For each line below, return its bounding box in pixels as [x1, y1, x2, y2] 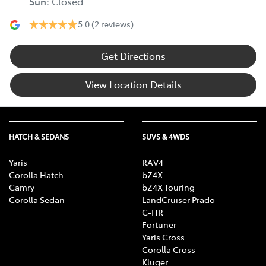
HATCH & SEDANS [9, 132, 69, 142]
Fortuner [142, 218, 176, 231]
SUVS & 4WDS [142, 132, 189, 142]
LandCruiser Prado [142, 194, 215, 206]
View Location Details [85, 78, 182, 91]
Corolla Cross [142, 243, 195, 256]
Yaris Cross [142, 231, 185, 243]
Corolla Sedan [9, 194, 65, 206]
